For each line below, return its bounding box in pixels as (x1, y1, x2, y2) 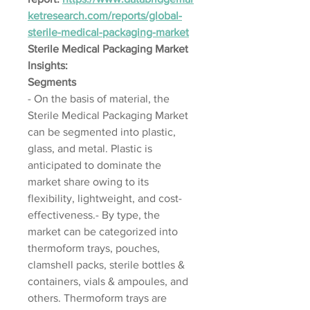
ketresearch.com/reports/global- (28, 10, 182, 21)
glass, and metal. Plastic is (28, 143, 152, 154)
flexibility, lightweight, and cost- (28, 192, 182, 204)
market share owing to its (28, 176, 149, 188)
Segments (28, 76, 76, 88)
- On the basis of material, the (28, 93, 170, 104)
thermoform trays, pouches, (28, 242, 160, 254)
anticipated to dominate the (28, 159, 161, 171)
